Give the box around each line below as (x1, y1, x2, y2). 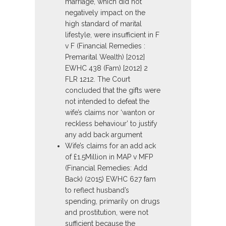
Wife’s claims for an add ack (65, 142, 156, 150)
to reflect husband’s (65, 186, 129, 195)
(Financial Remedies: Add (65, 164, 147, 173)
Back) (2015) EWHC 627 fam (65, 175, 156, 184)
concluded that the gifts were (65, 86, 160, 95)
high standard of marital (65, 20, 142, 28)
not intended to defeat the (65, 97, 149, 106)
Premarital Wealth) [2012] (65, 53, 145, 62)
